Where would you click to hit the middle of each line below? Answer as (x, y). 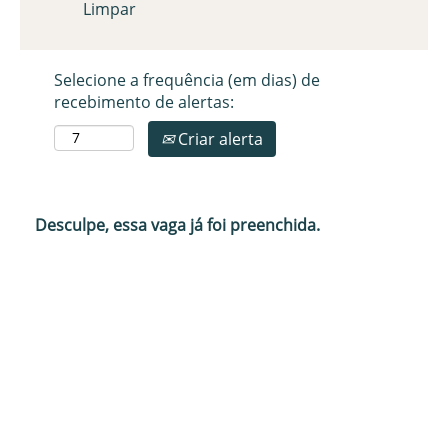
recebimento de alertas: (144, 102)
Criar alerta (218, 139)
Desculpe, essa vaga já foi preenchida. (177, 225)
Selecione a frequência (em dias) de (187, 80)
